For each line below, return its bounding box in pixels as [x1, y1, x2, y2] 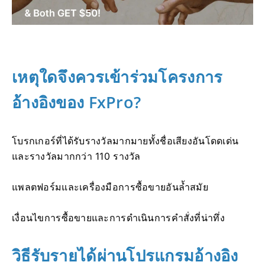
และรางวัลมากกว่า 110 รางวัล [12, 150, 141, 162]
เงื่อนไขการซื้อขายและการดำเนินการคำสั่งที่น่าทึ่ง [12, 211, 225, 224]
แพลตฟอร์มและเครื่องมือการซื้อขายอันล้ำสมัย [12, 180, 208, 193]
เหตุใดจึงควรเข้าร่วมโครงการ [12, 65, 223, 88]
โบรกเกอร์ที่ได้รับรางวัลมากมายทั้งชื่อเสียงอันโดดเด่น [12, 134, 239, 147]
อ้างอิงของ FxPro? [12, 91, 141, 113]
